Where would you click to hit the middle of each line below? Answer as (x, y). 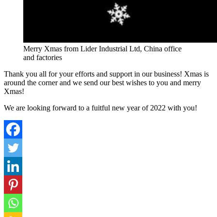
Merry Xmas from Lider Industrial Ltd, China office (102, 49)
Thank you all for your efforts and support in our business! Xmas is (106, 74)
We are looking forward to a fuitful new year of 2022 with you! (101, 108)
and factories (43, 58)
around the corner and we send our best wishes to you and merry (102, 83)
